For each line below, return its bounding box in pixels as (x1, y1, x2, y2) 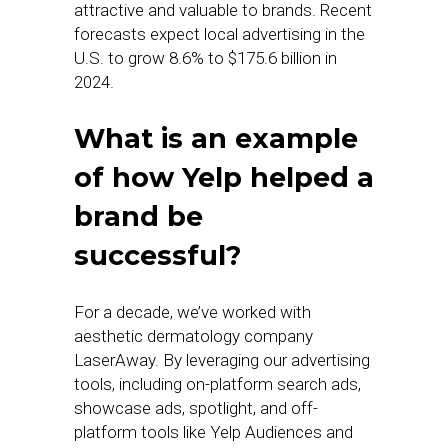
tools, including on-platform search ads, (74, 374, 361, 394)
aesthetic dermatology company (74, 326, 313, 346)
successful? (74, 239, 241, 272)
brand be (74, 200, 203, 233)
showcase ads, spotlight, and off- (74, 398, 318, 418)
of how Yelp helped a (74, 161, 374, 194)
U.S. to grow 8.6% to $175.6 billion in (74, 48, 337, 68)
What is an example (74, 122, 358, 155)
